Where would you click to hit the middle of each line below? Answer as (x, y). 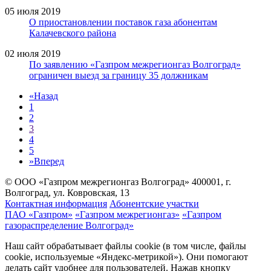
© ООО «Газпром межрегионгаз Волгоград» (97, 181)
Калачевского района (73, 33)
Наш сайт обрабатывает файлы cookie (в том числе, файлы (126, 246)
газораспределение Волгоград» (69, 225)
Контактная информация (56, 203)
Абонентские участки (154, 203)
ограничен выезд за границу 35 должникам (119, 75)
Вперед (49, 161)
